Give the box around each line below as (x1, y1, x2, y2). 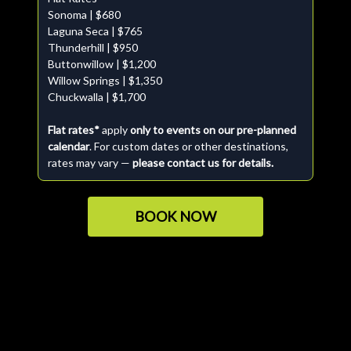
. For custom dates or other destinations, (89, 139, 288, 153)
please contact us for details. (132, 156, 273, 169)
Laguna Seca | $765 (48, 24, 143, 38)
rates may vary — (48, 156, 132, 169)
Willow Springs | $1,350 (48, 74, 162, 87)
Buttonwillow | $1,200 (48, 57, 156, 71)
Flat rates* (48, 123, 100, 136)
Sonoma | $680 (48, 8, 121, 21)
